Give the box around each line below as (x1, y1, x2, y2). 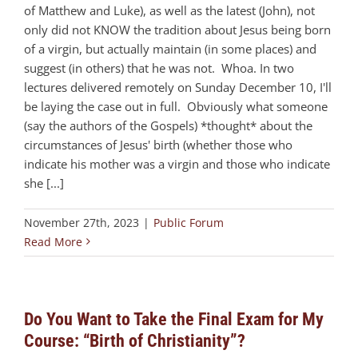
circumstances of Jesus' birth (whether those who (24, 136, 292, 153)
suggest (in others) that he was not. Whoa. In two (24, 59, 294, 76)
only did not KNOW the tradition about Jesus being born (24, 21, 331, 38)
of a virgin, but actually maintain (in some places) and (24, 40, 316, 57)
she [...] (24, 174, 64, 191)
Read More (24, 233, 82, 249)
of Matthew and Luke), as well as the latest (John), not (24, 2, 315, 18)
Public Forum (153, 214, 224, 230)
